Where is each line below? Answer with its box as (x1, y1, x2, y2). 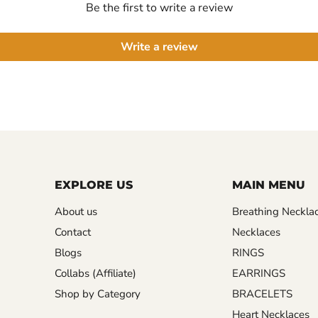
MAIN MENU (231, 177, 305, 192)
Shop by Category (54, 286, 141, 301)
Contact (54, 224, 91, 239)
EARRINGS (231, 265, 285, 280)
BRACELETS (231, 286, 292, 301)
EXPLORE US (54, 177, 133, 192)
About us (54, 204, 97, 219)
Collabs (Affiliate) (54, 265, 136, 280)
